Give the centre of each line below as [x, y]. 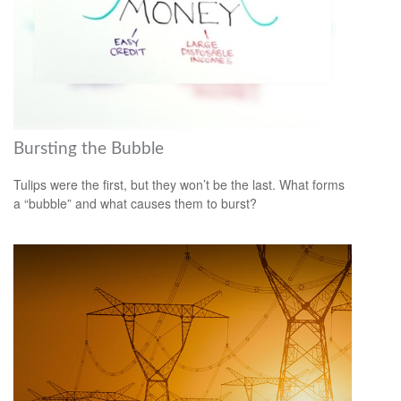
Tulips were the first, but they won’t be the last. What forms [179, 185]
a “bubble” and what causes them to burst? [135, 204]
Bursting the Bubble [89, 149]
